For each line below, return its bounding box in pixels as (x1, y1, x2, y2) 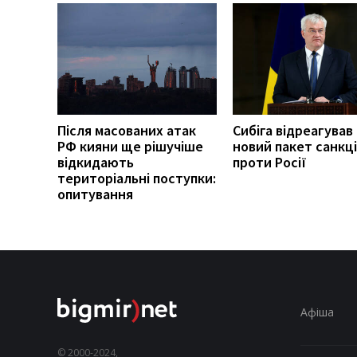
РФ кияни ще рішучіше (57, 136, 203, 155)
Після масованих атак (57, 120, 196, 139)
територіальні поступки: (57, 168, 216, 187)
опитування (57, 184, 133, 203)
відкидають (57, 152, 134, 171)
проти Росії (233, 152, 307, 171)
